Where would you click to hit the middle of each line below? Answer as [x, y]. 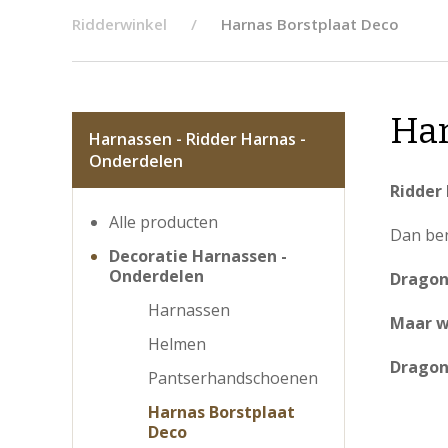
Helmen [177, 344]
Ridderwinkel [119, 24]
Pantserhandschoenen [233, 378]
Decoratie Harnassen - [198, 256]
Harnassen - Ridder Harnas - [197, 139]
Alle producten [163, 222]
